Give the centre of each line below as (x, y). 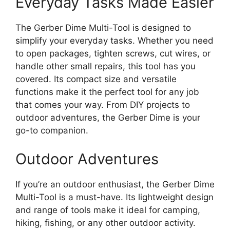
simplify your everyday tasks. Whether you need (114, 41)
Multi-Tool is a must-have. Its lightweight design (114, 197)
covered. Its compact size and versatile (96, 79)
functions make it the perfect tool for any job (107, 92)
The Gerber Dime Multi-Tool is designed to (103, 28)
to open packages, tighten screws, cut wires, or (113, 54)
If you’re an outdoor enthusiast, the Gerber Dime (115, 184)
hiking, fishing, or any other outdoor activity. (106, 223)
